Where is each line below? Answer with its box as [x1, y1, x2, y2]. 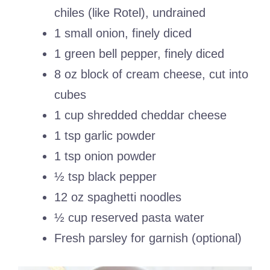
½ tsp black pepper [54, 170, 157, 184]
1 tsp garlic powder [54, 129, 155, 143]
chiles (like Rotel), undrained [54, 6, 206, 20]
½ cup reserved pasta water [54, 211, 204, 225]
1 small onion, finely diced [54, 27, 192, 40]
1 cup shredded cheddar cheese [54, 108, 227, 122]
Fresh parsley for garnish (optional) [54, 231, 242, 245]
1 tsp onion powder [54, 149, 156, 163]
